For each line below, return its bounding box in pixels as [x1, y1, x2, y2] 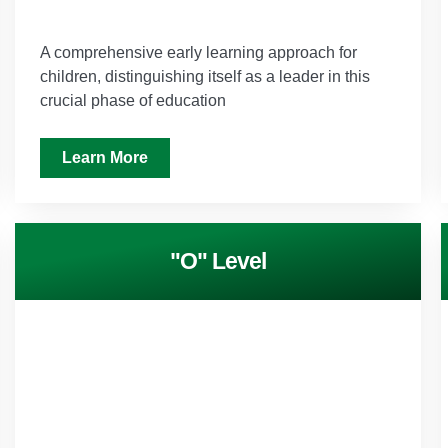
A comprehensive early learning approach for [39, 43, 357, 61]
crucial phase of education [39, 91, 226, 109]
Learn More [61, 148, 148, 166]
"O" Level [169, 247, 266, 274]
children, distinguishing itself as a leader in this [39, 67, 370, 85]
